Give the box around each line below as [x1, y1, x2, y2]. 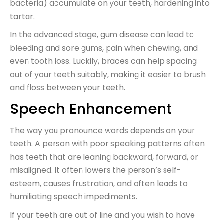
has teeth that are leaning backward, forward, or [10, 151, 198, 163]
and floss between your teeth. [10, 82, 125, 93]
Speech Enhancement [10, 98, 180, 119]
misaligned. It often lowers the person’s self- [10, 164, 181, 176]
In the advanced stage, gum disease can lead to [10, 28, 194, 40]
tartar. [10, 10, 39, 22]
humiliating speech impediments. [10, 191, 137, 202]
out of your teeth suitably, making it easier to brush [10, 68, 206, 80]
